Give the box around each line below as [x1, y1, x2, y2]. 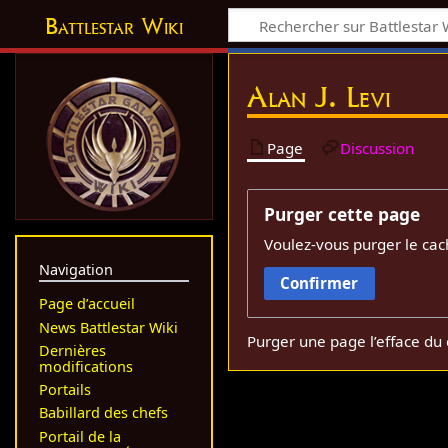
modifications [38, 356, 133, 376]
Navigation [38, 259, 113, 279]
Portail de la [38, 426, 121, 446]
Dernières [38, 340, 106, 360]
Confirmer [280, 273, 359, 294]
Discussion [340, 137, 415, 158]
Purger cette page [264, 201, 421, 226]
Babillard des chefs [38, 403, 168, 423]
